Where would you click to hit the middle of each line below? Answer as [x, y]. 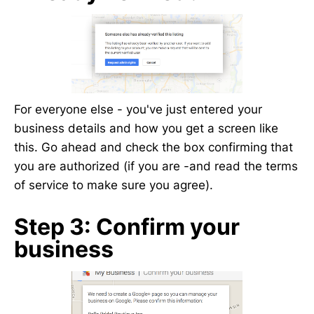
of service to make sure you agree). [114, 185]
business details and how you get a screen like [146, 128]
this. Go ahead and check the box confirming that [153, 147]
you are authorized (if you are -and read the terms [156, 166]
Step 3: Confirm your [127, 227]
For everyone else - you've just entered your [138, 109]
